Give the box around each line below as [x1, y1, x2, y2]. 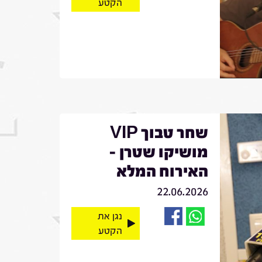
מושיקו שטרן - [108, 142, 208, 161]
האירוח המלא [116, 161, 208, 181]
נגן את [97, 210, 122, 222]
